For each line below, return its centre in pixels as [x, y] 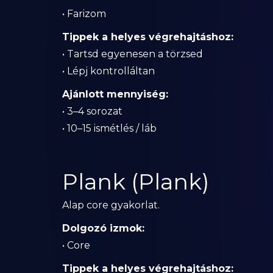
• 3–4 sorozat [92, 111]
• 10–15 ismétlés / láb [109, 128]
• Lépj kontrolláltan [108, 71]
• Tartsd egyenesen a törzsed [133, 54]
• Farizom [84, 14]
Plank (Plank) [136, 182]
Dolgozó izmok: [103, 228]
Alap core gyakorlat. [111, 205]
